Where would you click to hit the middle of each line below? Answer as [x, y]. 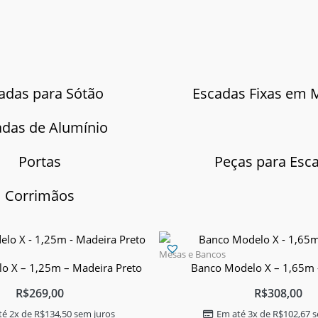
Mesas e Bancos [192, 254]
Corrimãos [40, 196]
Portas [40, 161]
